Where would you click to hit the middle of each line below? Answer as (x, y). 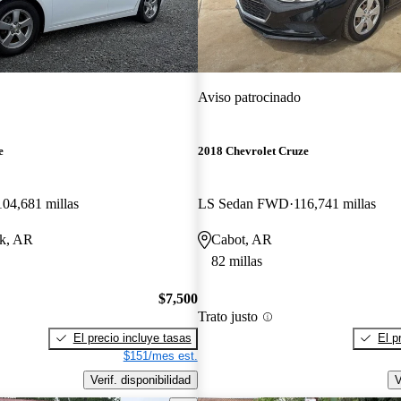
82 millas (236, 261)
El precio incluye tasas (132, 337)
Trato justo (227, 317)
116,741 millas (334, 204)
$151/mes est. (160, 355)
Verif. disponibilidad (140, 380)
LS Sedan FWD (243, 204)
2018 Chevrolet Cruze (253, 151)
